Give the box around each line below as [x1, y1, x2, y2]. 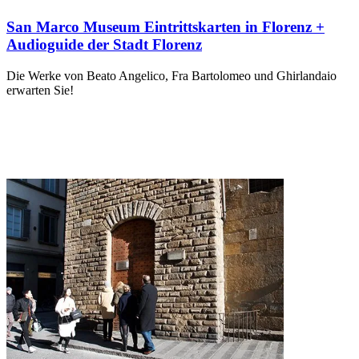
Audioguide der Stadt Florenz [6, 35, 202, 53]
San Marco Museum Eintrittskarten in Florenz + [6, 18, 325, 35]
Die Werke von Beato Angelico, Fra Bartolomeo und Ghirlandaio [6, 68, 337, 83]
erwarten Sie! [6, 83, 74, 97]
